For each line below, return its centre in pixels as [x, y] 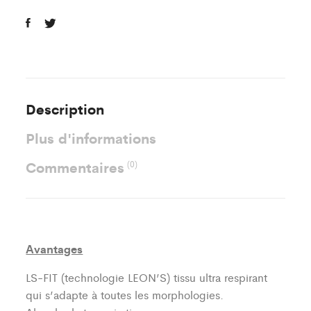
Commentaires [77, 167]
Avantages [54, 248]
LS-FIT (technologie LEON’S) [100, 277]
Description [65, 108]
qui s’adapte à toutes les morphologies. [125, 294]
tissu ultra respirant [221, 277]
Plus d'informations [91, 137]
